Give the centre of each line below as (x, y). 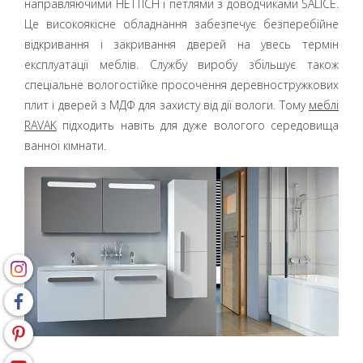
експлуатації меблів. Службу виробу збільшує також (181, 64)
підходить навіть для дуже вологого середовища (198, 125)
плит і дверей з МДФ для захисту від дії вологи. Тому (167, 105)
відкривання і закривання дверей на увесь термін (181, 44)
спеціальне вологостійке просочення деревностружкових (181, 85)
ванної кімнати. (65, 145)
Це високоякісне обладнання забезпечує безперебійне (181, 24)
